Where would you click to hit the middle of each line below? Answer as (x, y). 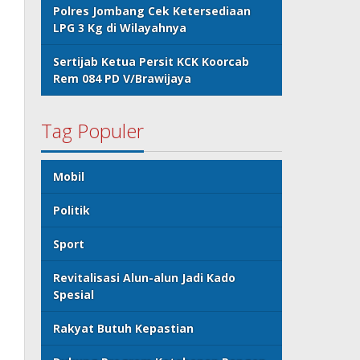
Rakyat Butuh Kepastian (124, 328)
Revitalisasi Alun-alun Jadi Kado (145, 277)
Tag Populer (93, 130)
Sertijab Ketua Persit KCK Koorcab (151, 61)
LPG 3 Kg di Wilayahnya (120, 27)
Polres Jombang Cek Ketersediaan (152, 10)
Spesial (74, 294)
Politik (72, 210)
